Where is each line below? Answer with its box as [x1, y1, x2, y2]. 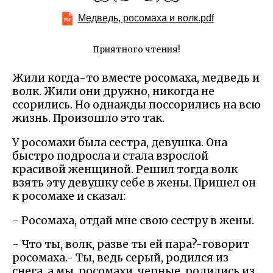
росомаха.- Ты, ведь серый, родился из [12, 251, 229, 265]
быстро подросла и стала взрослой [12, 149, 208, 163]
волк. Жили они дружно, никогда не [12, 85, 214, 99]
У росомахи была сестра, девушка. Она [12, 136, 227, 149]
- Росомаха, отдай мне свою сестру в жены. [12, 213, 254, 227]
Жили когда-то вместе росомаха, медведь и [12, 71, 260, 85]
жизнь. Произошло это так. [12, 112, 165, 126]
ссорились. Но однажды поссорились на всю [12, 98, 261, 112]
